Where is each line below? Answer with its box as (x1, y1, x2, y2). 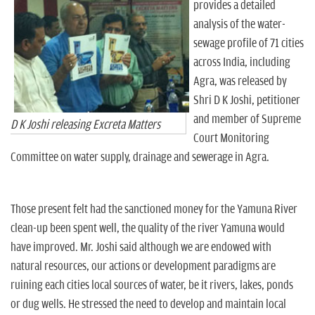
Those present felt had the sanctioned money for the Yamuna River (11, 202, 297, 217)
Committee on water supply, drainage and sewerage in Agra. (11, 150, 271, 165)
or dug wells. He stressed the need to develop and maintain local (11, 297, 286, 311)
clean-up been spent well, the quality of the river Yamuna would (11, 221, 285, 236)
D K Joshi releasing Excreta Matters (11, 117, 160, 132)
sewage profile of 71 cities (193, 36, 304, 51)
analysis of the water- (193, 17, 285, 32)
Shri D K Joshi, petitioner (193, 93, 300, 108)
